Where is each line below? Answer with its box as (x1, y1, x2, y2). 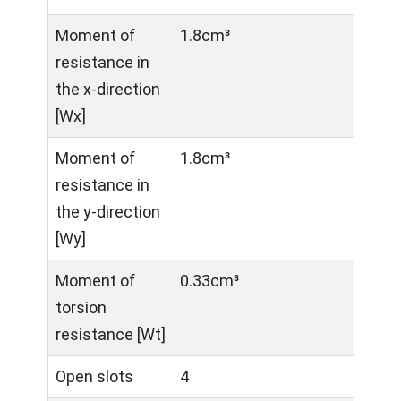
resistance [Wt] (55, 325, 166, 344)
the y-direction (55, 202, 160, 221)
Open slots (55, 367, 133, 386)
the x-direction (55, 80, 160, 98)
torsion (55, 298, 107, 317)
